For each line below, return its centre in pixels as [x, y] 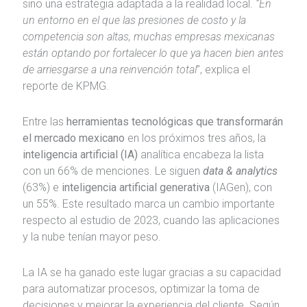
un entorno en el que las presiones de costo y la [134, 20]
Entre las [44, 121]
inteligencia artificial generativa [135, 187]
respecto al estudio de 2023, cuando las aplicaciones [151, 220]
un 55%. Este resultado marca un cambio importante [148, 204]
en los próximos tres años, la [196, 138]
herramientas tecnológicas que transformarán [174, 121]
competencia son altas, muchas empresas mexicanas [148, 36]
